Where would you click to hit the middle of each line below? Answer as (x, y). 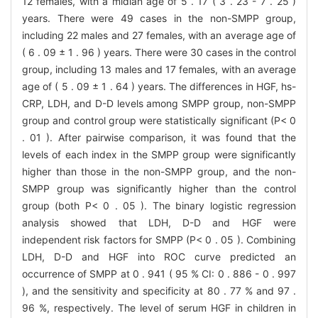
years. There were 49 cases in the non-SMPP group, (159, 18)
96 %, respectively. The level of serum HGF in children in (159, 308)
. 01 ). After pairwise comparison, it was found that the (159, 138)
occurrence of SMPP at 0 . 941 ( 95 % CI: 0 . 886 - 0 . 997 (159, 274)
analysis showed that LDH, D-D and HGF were (159, 223)
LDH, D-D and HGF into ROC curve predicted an (159, 257)
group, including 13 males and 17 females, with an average (159, 70)
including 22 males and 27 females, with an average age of (159, 35)
